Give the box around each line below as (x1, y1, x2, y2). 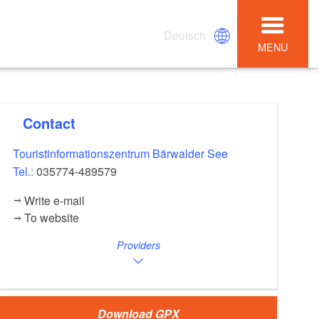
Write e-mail (23, 192, 85, 209)
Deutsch (164, 26, 206, 43)
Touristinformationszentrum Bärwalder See (13, 145, 229, 162)
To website (23, 209, 79, 226)
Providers (117, 238, 161, 253)
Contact (33, 113, 76, 134)
